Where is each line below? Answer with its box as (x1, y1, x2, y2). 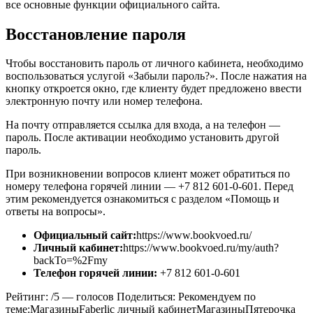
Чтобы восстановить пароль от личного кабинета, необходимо (6, 57, 303, 70)
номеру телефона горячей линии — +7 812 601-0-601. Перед (6, 180, 293, 193)
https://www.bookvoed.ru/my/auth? (123, 242, 279, 254)
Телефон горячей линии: (34, 267, 157, 279)
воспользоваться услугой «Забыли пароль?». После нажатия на (6, 70, 307, 82)
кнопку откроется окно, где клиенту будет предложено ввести (6, 82, 302, 95)
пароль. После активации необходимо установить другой (6, 131, 279, 144)
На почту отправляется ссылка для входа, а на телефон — (6, 119, 280, 131)
